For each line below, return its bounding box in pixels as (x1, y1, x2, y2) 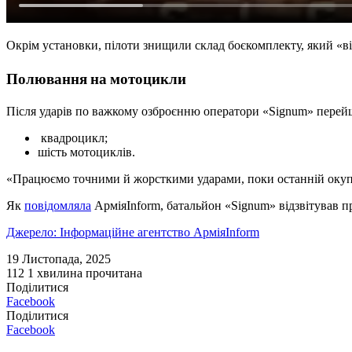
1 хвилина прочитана (27, 266, 142, 280)
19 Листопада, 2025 (6, 252, 111, 266)
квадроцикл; (38, 131, 108, 145)
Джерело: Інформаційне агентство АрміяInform (6, 225, 259, 240)
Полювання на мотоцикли (6, 68, 186, 90)
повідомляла (24, 199, 91, 213)
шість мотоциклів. (38, 145, 135, 159)
